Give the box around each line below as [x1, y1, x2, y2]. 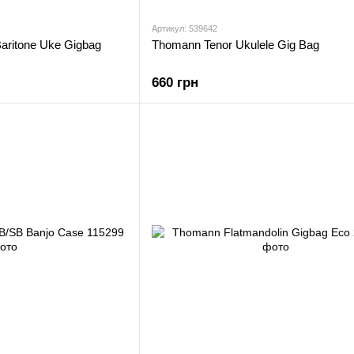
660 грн [152, 75, 198, 90]
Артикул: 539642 [152, 24, 217, 33]
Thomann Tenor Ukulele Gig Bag [152, 38, 319, 51]
